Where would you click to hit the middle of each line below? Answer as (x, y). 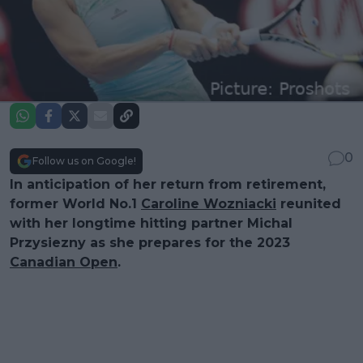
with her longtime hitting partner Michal (151, 223)
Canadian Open (64, 262)
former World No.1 (75, 203)
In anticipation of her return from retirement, (168, 184)
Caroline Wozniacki (209, 203)
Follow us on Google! (84, 160)
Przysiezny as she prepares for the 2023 (150, 242)
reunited (309, 203)
